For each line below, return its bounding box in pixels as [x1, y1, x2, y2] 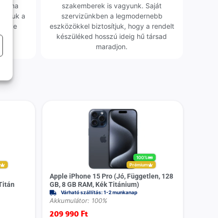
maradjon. [96, 42, 128, 51]
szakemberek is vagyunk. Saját [62, 1, 162, 10]
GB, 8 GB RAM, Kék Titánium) [50, 181, 140, 189]
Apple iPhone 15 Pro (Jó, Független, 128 [50, 172, 174, 181]
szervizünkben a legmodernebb [61, 11, 163, 20]
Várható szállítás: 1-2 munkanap [60, 189, 137, 196]
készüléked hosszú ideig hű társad [56, 32, 167, 40]
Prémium [129, 162, 148, 168]
